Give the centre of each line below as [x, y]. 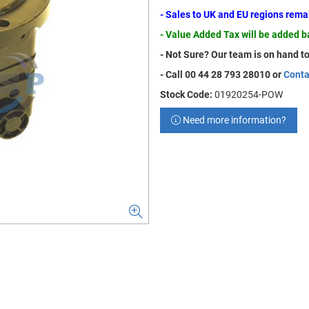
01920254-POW [249, 94]
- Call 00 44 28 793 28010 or [222, 74]
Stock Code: [186, 94]
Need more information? [233, 120]
